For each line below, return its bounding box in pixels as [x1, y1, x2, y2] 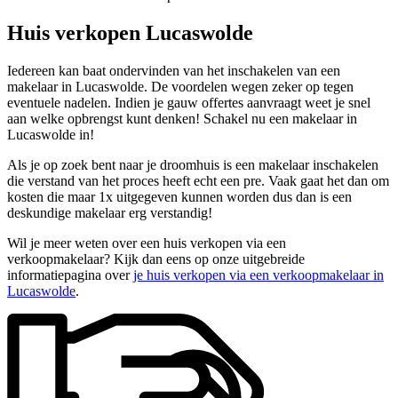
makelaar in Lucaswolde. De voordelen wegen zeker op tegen [7, 78, 354, 94]
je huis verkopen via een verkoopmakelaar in [133, 267, 384, 283]
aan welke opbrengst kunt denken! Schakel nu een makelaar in [7, 110, 357, 126]
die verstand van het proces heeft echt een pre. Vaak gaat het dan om [7, 172, 389, 188]
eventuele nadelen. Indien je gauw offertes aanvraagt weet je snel [7, 94, 370, 110]
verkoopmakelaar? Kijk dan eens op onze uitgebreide [7, 251, 305, 267]
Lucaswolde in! [7, 126, 94, 142]
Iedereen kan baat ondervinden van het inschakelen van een [7, 62, 340, 78]
